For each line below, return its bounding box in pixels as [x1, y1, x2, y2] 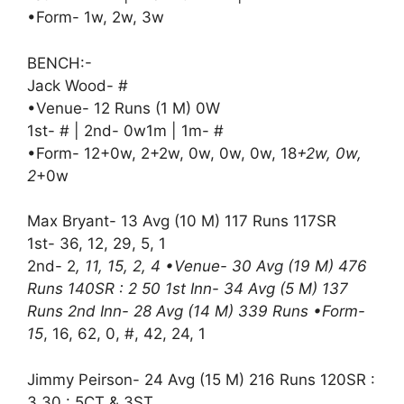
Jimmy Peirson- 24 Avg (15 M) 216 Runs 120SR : [27, 370, 375, 389]
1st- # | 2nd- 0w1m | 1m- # [27, 121, 224, 140]
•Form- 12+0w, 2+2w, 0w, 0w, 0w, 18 [27, 143, 297, 162]
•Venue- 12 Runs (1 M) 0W [27, 98, 220, 117]
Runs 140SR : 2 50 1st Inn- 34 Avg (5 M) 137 [27, 280, 348, 298]
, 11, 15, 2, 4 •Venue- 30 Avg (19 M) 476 [76, 257, 367, 275]
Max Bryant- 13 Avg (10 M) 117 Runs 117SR [27, 212, 336, 230]
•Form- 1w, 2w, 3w [27, 8, 164, 26]
